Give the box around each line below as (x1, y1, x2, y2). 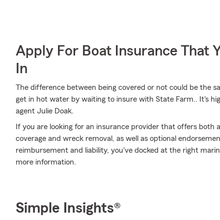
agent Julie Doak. (16, 107, 74, 115)
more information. (16, 158, 76, 166)
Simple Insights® (16, 201, 121, 216)
